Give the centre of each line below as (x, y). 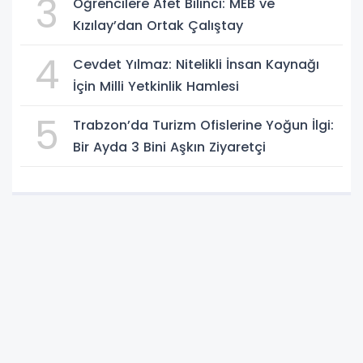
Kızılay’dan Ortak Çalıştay (158, 25)
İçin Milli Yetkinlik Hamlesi (156, 86)
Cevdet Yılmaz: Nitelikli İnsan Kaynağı (196, 64)
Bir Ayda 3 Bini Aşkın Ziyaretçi (169, 147)
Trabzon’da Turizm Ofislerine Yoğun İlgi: (203, 125)
